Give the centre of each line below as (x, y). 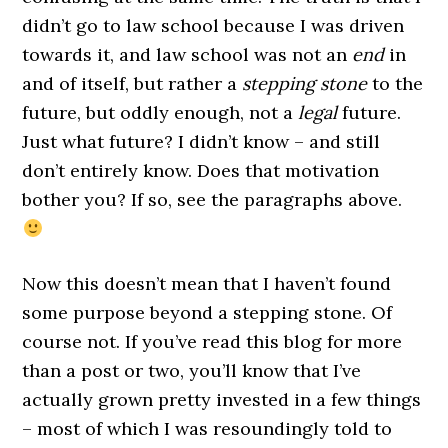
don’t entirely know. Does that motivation (201, 170)
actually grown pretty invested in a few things (222, 399)
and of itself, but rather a (132, 83)
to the (395, 83)
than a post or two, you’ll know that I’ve (192, 370)
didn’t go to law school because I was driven (213, 25)
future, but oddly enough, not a (160, 112)
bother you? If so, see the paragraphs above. (212, 199)
